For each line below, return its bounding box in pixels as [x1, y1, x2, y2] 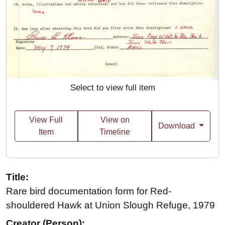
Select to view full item [70, 83, 155, 93]
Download [158, 122, 197, 131]
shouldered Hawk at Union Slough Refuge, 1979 [6, 200, 215, 211]
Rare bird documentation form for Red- [6, 186, 171, 197]
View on [100, 116, 130, 125]
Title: [6, 172, 29, 183]
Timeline [99, 128, 131, 137]
